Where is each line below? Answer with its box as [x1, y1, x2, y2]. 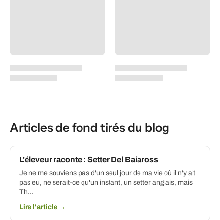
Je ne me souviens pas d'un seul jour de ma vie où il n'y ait [19, 169, 195, 177]
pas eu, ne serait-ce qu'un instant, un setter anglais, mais [19, 178, 192, 186]
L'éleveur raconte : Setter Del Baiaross [19, 155, 158, 164]
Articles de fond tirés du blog [10, 120, 169, 135]
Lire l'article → [19, 203, 66, 211]
